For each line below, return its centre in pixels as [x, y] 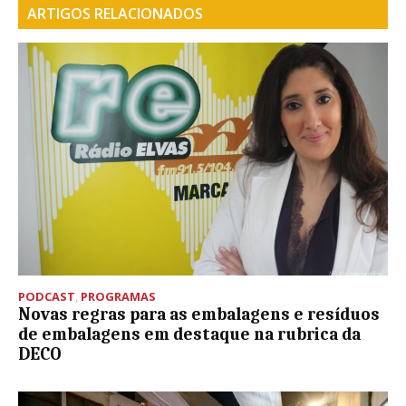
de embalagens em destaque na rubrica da [189, 335]
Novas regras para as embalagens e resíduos [199, 315]
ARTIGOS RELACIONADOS [115, 14]
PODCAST [47, 297]
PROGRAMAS [118, 297]
